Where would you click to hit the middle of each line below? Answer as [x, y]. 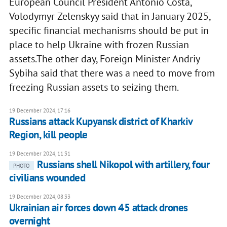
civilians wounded [47, 178]
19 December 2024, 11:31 [40, 154]
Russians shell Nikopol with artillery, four [123, 165]
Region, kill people [48, 135]
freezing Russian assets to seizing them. [94, 87]
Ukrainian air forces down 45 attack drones [98, 208]
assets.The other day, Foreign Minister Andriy [104, 59]
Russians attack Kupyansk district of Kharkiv [101, 122]
